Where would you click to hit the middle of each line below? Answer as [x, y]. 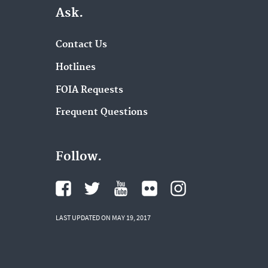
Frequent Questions [101, 112]
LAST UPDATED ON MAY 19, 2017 [103, 218]
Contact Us [81, 45]
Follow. [78, 157]
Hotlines [75, 67]
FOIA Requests [89, 90]
